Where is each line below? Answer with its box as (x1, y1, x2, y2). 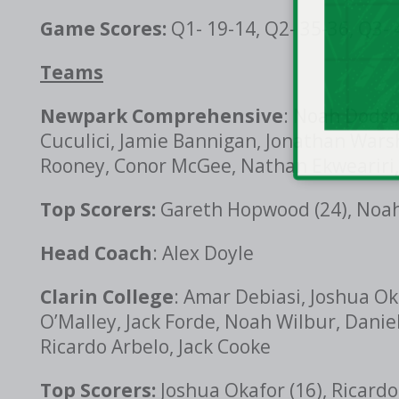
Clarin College (40, 284, 174, 310)
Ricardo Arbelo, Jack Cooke (40, 334, 271, 360)
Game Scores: (40, 16, 171, 42)
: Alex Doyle (152, 240, 254, 266)
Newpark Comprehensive (40, 103, 283, 129)
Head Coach (40, 240, 152, 266)
